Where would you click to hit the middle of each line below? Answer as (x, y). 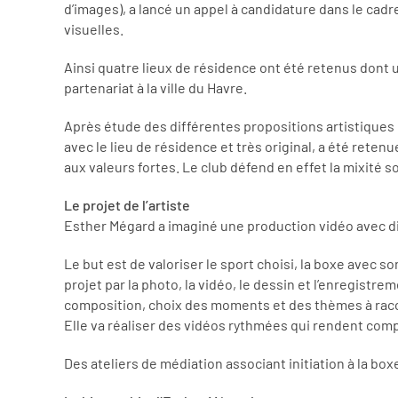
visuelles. (94, 29)
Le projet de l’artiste (127, 205)
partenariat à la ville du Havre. (155, 88)
